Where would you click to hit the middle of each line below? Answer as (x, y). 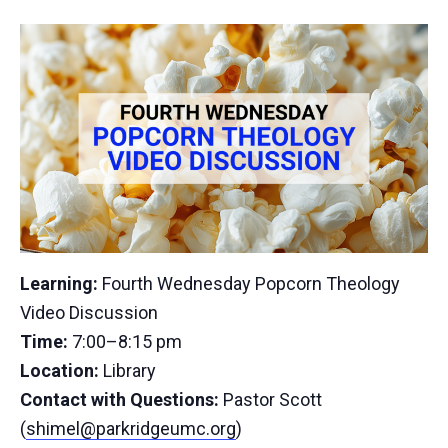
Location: (59, 371)
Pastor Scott (270, 400)
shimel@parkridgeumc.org (131, 429)
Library (127, 371)
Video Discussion (89, 313)
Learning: (59, 284)
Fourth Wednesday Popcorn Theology (249, 284)
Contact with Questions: (119, 400)
